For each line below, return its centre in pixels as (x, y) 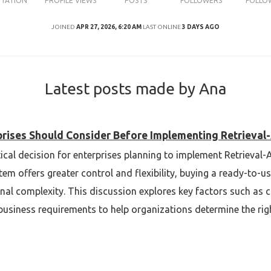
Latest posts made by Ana (135, 89)
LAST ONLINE (162, 27)
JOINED (63, 27)
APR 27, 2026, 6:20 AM (109, 27)
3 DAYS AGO (201, 27)
